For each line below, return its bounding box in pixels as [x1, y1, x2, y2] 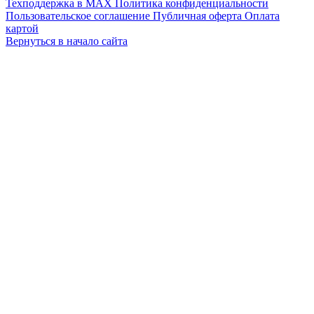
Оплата [245, 9, 280, 22]
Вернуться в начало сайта [6, 34, 128, 47]
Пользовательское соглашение [6, 9, 153, 22]
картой [6, 22, 39, 34]
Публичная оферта [153, 9, 245, 22]
